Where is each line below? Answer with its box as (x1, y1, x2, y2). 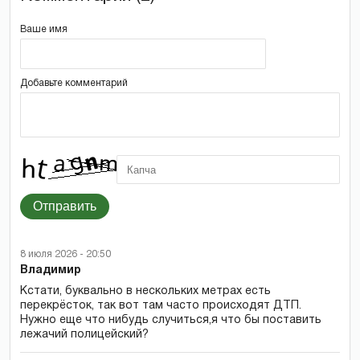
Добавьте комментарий (20, 79, 128, 88)
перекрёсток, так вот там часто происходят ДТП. (20, 301, 301, 312)
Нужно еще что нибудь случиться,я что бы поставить (20, 315, 321, 326)
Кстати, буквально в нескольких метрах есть (20, 286, 271, 297)
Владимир (20, 265, 81, 276)
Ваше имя (20, 25, 67, 35)
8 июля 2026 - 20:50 (20, 250, 111, 260)
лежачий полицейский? (20, 329, 149, 341)
